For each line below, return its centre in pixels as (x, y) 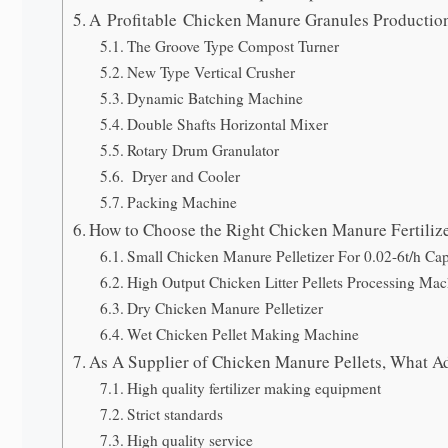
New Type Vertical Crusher (211, 72)
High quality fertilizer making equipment (254, 388)
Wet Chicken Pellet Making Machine (243, 334)
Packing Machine (182, 202)
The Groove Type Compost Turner (233, 46)
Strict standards (175, 414)
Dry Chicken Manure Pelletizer (225, 308)
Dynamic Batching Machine (215, 98)
